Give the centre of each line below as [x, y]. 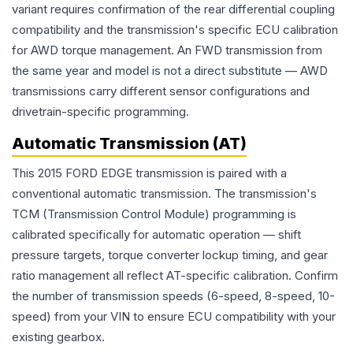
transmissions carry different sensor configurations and [161, 91]
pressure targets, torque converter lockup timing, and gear [170, 255]
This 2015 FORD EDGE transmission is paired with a [149, 173]
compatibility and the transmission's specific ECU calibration [175, 30]
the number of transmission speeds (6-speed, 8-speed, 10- [173, 296]
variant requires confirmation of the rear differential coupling [173, 9]
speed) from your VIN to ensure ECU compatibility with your [174, 317]
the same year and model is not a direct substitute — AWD [170, 71]
